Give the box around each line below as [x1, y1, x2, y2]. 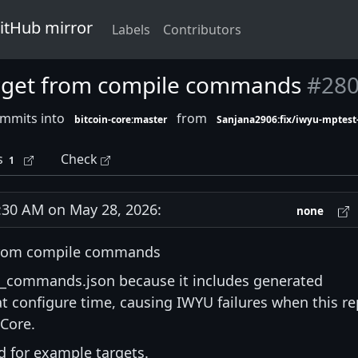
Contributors [163, 21, 241, 38]
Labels [112, 21, 150, 38]
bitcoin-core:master [74, 113, 168, 126]
